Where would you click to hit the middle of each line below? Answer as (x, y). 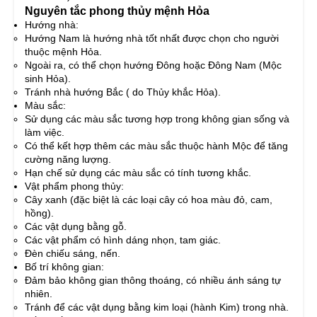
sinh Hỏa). (48, 78)
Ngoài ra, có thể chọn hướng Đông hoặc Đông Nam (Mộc (153, 65)
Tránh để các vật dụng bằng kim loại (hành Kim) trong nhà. (157, 307)
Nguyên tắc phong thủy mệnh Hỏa (117, 10)
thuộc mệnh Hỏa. (63, 51)
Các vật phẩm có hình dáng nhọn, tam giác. (123, 240)
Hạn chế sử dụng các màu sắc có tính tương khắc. (138, 172)
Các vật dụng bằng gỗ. (76, 226)
